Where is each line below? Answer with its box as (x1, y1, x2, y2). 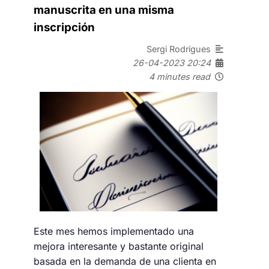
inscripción (34, 20, 95, 35)
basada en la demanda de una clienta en (34, 255, 216, 267)
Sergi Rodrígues (147, 43, 216, 54)
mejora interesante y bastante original (34, 240, 204, 252)
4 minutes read (149, 71, 210, 82)
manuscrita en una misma (34, 3, 174, 17)
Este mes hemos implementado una (34, 225, 194, 237)
